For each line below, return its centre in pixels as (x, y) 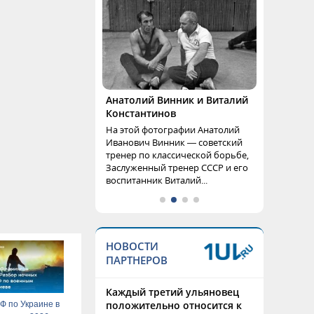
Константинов (141, 113)
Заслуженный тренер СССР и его (177, 168)
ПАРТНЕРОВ (137, 260)
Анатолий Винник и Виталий (177, 100)
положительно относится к (174, 305)
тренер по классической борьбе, (177, 155)
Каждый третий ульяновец (172, 292)
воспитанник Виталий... (157, 180)
